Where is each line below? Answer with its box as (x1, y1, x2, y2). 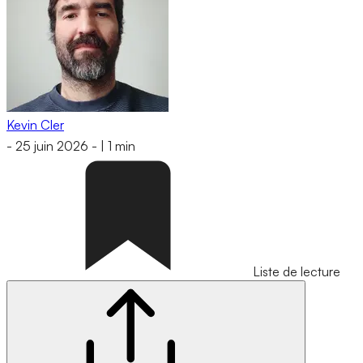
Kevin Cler (6, 116, 64, 133)
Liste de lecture (253, 263, 340, 280)
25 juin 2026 (15, 138, 88, 155)
